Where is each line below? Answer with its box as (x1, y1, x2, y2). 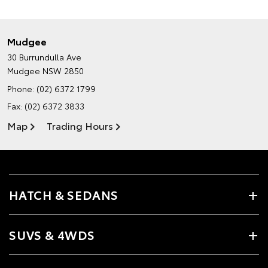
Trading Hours (47, 118, 113, 132)
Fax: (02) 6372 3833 (7, 100, 84, 112)
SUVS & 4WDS (9, 226, 95, 243)
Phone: (7, 83, 36, 95)
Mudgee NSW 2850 (7, 65, 84, 77)
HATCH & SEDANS (9, 186, 119, 203)
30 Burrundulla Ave (7, 51, 81, 63)
